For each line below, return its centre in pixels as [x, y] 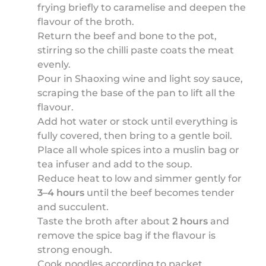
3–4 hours [61, 192]
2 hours [190, 221]
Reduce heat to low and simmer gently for [140, 178]
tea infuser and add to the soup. [115, 164]
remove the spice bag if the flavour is [127, 235]
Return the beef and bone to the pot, [127, 36]
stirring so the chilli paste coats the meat [136, 50]
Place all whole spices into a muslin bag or [139, 150]
